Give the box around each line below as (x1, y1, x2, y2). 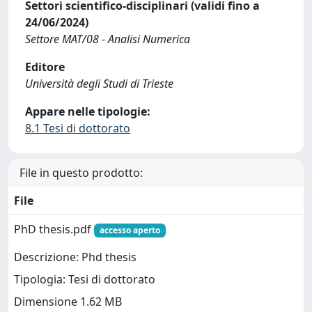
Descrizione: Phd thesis (14, 249, 136, 265)
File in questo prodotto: (19, 165, 143, 180)
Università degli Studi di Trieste (25, 76, 173, 91)
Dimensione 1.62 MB (14, 294, 122, 310)
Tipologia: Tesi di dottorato (14, 272, 155, 288)
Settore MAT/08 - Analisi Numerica (25, 31, 190, 47)
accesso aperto (99, 224, 160, 236)
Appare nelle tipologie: (25, 104, 150, 119)
